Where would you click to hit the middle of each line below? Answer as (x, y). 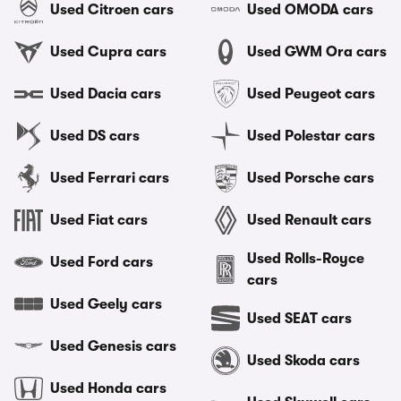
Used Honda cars (108, 388)
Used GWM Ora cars (317, 52)
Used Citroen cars (112, 10)
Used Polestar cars (311, 136)
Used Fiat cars (99, 220)
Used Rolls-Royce (306, 259)
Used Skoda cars (303, 361)
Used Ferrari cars (110, 178)
